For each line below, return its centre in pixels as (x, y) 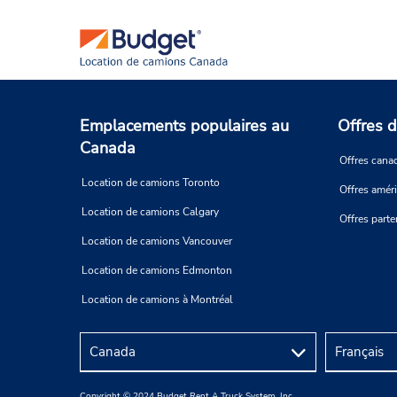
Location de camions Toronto (151, 183)
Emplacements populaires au (184, 126)
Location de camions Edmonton (157, 271)
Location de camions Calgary (150, 212)
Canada (108, 148)
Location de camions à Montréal (157, 300)
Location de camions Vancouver (157, 241)
